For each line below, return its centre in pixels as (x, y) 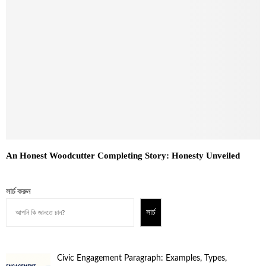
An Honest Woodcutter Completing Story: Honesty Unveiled (123, 155)
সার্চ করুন (18, 191)
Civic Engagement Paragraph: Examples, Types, (142, 259)
